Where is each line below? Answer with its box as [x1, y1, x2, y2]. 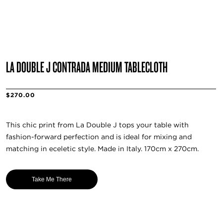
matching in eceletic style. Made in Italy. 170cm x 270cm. [6, 145, 199, 153]
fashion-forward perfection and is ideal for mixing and [6, 133, 192, 141]
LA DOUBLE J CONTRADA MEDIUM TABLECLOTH [6, 56, 167, 76]
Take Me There [32, 175, 72, 183]
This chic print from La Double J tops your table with [6, 121, 189, 129]
